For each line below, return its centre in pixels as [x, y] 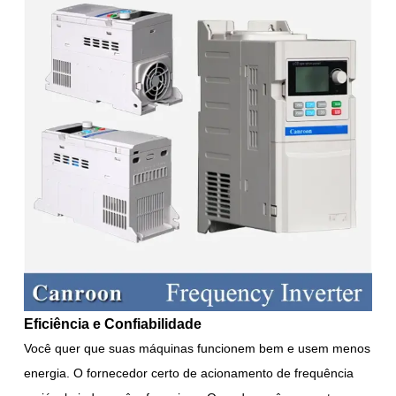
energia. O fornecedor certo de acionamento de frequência [189, 373]
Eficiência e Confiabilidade [113, 323]
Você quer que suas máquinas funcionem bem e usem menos [198, 348]
